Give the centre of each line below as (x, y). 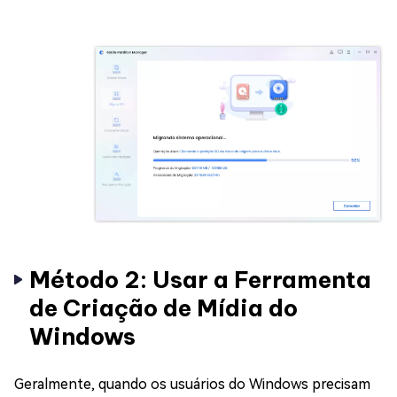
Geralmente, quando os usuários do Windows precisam (192, 384)
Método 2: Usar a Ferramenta (200, 279)
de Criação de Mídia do (163, 307)
